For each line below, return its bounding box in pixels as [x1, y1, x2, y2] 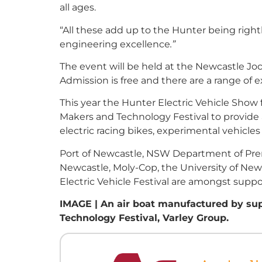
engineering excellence [60, 37, 170, 50]
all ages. [60, 1, 96, 13]
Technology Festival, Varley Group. [60, 212, 229, 224]
